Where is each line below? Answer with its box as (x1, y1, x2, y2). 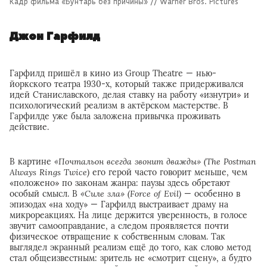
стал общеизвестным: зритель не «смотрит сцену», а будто (10, 253, 252, 264)
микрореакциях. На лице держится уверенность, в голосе (10, 210, 247, 221)
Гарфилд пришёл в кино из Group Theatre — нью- (10, 68, 216, 79)
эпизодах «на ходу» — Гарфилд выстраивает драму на (10, 199, 228, 210)
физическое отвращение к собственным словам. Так (10, 231, 225, 243)
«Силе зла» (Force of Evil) (80, 188, 181, 200)
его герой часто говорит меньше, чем (89, 167, 247, 178)
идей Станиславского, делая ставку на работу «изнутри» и (10, 89, 249, 101)
